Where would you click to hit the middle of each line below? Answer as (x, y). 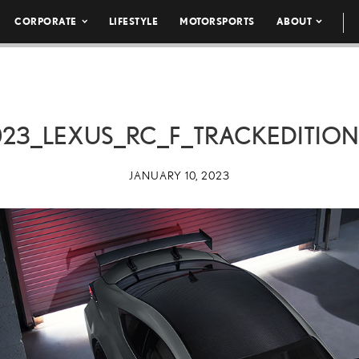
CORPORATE (46, 21)
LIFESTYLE (133, 21)
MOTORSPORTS (217, 21)
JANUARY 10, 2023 (179, 175)
